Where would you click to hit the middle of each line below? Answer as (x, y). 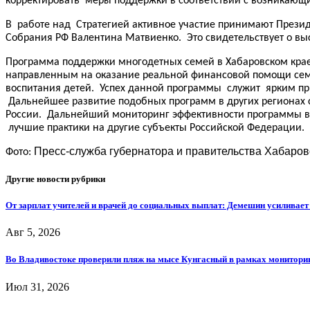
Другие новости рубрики (55, 179)
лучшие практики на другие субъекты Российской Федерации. (155, 128)
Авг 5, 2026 (33, 232)
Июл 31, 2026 (37, 286)
